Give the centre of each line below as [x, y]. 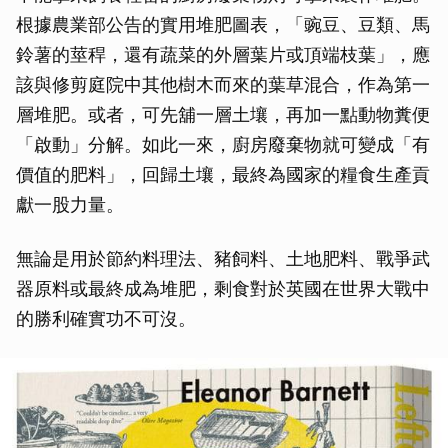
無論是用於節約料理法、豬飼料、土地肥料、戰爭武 [223, 258]
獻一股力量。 [70, 204]
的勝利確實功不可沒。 [106, 318]
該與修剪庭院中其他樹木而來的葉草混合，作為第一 [223, 84]
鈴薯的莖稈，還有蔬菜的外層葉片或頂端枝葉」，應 [223, 54]
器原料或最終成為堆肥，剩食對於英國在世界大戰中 [223, 288]
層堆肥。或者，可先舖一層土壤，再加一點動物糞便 [223, 114]
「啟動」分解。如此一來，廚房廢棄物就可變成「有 [223, 144]
